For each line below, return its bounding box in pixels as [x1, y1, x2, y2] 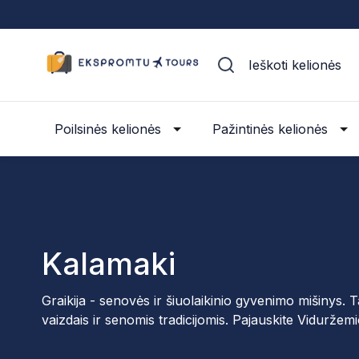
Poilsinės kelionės [54, 121, 161, 137]
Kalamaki [42, 245, 175, 282]
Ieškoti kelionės [248, 57, 341, 73]
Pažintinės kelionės [212, 121, 328, 137]
